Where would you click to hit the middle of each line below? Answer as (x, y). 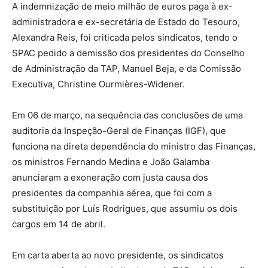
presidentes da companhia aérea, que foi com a (112, 193)
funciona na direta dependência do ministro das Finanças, (134, 146)
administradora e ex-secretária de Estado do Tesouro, (126, 22)
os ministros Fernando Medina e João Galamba (111, 162)
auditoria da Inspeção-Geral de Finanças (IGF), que (119, 130)
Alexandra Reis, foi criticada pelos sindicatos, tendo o (125, 37)
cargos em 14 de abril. (59, 224)
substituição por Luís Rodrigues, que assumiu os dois (125, 208)
